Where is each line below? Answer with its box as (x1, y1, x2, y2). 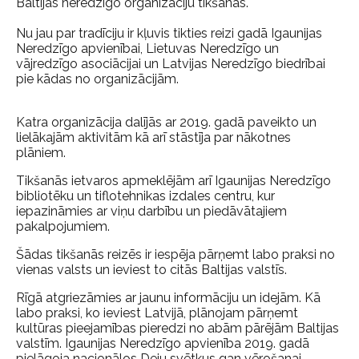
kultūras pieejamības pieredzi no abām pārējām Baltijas (16, 321, 339, 336)
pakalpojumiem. (16, 219, 113, 234)
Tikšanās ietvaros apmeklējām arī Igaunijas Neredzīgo (16, 173, 331, 188)
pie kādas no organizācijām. (16, 71, 179, 87)
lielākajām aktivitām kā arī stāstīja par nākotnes (16, 130, 291, 145)
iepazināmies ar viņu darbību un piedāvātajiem (16, 204, 287, 219)
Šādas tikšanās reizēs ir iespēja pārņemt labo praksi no (16, 247, 335, 262)
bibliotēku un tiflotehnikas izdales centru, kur (16, 188, 275, 204)
